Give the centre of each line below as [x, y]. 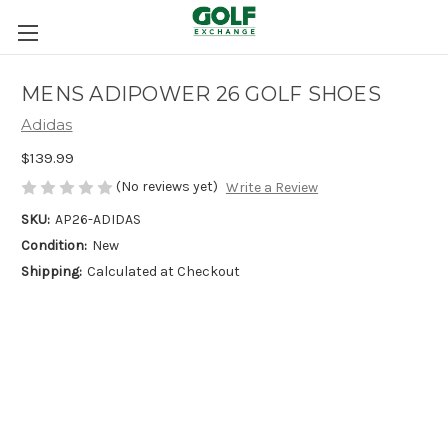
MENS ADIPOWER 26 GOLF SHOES [201, 94]
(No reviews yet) [167, 186]
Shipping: [51, 272]
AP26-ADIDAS [97, 220]
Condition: [54, 246]
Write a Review [271, 188]
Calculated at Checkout [163, 272]
